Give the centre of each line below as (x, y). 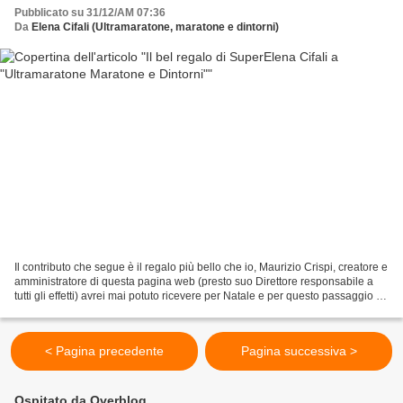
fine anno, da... (50, 311)
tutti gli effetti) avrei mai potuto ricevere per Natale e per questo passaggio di (200, 296)
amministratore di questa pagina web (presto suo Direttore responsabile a (194, 282)
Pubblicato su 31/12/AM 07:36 (90, 12)
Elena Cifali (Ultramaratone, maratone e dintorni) (155, 27)
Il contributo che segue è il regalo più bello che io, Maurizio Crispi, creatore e (201, 268)
